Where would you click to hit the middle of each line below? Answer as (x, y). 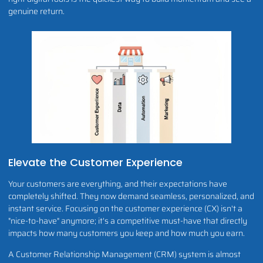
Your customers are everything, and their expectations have (118, 184)
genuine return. (36, 11)
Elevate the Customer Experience (95, 163)
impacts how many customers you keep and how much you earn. (127, 233)
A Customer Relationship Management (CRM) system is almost (124, 254)
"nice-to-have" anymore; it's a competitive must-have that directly (128, 221)
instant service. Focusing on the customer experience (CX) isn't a (125, 209)
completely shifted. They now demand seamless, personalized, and (131, 196)
